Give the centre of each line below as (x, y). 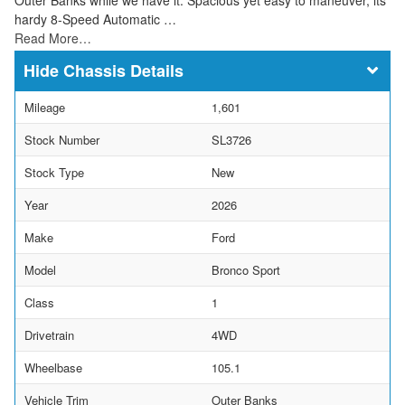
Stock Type (54, 172)
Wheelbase (53, 367)
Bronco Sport (246, 269)
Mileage (45, 107)
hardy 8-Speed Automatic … (95, 19)
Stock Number (62, 139)
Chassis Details (123, 70)
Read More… (53, 38)
